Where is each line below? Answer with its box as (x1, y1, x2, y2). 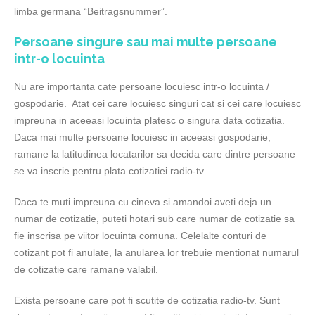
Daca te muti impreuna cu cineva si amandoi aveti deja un (14, 196, 271, 207)
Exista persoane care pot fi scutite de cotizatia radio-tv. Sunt (14, 295, 280, 306)
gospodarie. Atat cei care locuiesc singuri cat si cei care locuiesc (14, 98, 301, 109)
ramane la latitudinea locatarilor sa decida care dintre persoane (14, 148, 295, 160)
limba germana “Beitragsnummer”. (14, 6, 167, 17)
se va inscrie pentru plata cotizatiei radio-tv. (14, 165, 206, 176)
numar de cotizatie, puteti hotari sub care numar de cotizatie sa (14, 213, 295, 224)
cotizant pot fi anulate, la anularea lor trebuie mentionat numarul (14, 247, 299, 258)
